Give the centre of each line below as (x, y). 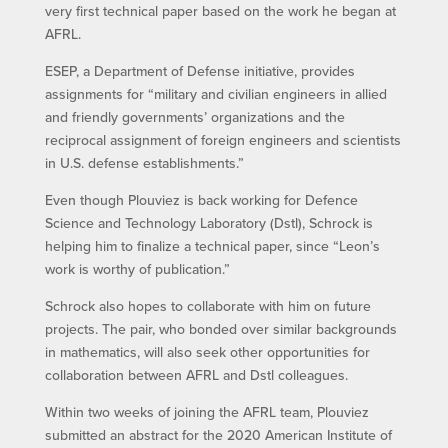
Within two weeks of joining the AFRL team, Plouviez (206, 411)
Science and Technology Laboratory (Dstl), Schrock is (208, 222)
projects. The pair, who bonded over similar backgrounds (220, 328)
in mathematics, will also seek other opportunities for (207, 351)
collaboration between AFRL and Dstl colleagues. (196, 374)
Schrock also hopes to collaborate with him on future (207, 305)
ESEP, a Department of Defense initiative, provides (199, 70)
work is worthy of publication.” (137, 268)
